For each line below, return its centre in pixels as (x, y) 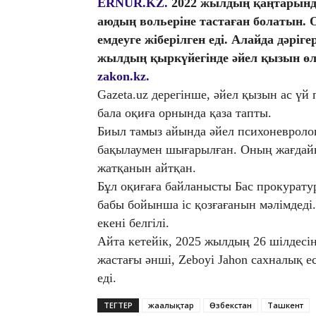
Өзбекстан (231, 305)
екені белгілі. (133, 223)
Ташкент (285, 305)
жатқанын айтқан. (147, 168)
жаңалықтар (171, 305)
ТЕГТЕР (118, 305)
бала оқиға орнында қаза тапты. (184, 113)
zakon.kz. (123, 77)
